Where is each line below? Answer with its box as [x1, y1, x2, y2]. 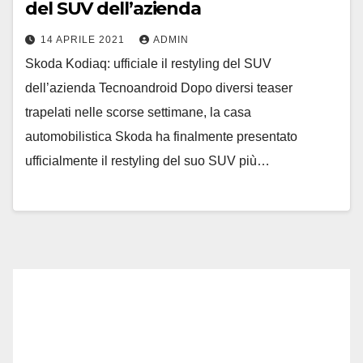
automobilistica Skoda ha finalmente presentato [25, 129, 297, 143]
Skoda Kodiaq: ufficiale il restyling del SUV [25, 56, 271, 70]
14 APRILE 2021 [41, 33, 128, 45]
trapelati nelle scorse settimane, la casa [25, 105, 251, 119]
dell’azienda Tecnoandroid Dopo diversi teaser [25, 80, 293, 95]
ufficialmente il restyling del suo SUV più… [25, 153, 270, 168]
